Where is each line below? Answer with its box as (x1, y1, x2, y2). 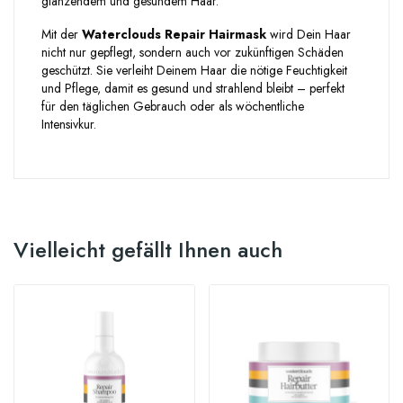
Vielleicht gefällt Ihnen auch (13, 233, 282, 265)
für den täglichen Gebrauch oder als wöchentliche (41, 96, 304, 115)
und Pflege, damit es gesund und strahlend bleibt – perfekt (41, 78, 345, 97)
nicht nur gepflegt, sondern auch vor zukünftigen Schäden (41, 42, 344, 61)
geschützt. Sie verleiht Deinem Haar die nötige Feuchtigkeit (41, 60, 347, 79)
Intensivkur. (41, 114, 96, 133)
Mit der (41, 24, 82, 43)
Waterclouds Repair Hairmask (82, 24, 266, 43)
